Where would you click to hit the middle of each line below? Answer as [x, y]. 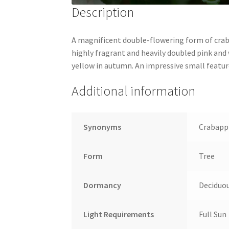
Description [103, 12]
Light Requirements [118, 214]
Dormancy [102, 185]
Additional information [134, 91]
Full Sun [212, 214]
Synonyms [102, 127]
